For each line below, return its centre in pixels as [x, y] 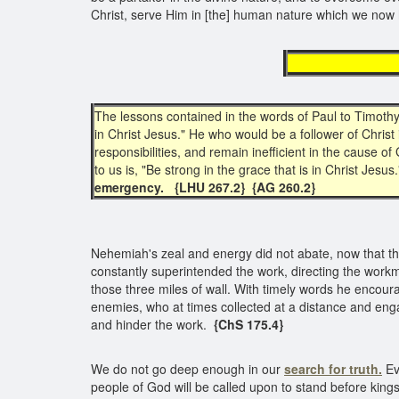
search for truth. [333, 369]
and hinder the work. [151, 324]
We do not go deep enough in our [187, 369]
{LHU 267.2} [212, 187]
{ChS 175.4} [247, 324]
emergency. [131, 187]
